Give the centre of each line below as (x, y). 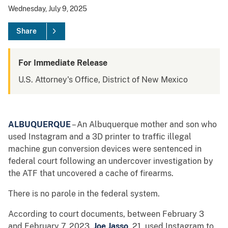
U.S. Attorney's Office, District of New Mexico (103, 80)
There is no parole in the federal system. (84, 194)
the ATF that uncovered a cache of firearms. (91, 174)
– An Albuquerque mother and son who (144, 125)
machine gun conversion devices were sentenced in (105, 149)
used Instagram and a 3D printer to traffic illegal (100, 137)
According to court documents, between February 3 (106, 214)
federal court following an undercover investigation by (111, 161)
